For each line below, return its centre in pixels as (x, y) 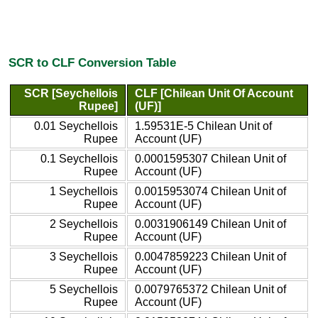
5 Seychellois (84, 289)
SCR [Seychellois (71, 93)
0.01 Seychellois (76, 126)
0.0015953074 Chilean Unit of (210, 191)
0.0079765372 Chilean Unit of (210, 289)
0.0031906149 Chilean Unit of (210, 224)
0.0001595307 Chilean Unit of (210, 158)
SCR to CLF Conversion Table (92, 63)
